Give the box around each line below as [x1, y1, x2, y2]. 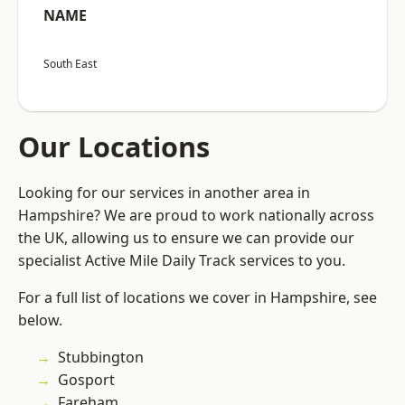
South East [43, 56, 97, 72]
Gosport [58, 370, 115, 391]
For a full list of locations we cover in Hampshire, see [18, 287, 377, 308]
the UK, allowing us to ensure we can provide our [18, 228, 354, 249]
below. [18, 310, 62, 331]
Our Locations [18, 127, 210, 166]
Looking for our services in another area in [18, 183, 310, 203]
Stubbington [58, 347, 144, 368]
